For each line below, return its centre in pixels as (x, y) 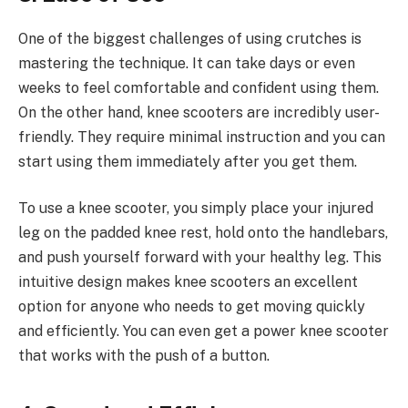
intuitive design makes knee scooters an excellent (188, 282)
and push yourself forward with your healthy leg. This (200, 258)
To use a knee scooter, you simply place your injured (196, 209)
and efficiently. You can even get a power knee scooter (204, 331)
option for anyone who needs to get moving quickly (192, 307)
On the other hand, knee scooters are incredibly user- (199, 112)
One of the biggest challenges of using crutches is (190, 38)
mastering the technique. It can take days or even (187, 63)
